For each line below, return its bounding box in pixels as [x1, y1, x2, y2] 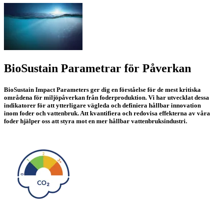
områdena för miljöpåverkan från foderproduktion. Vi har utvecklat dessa [4, 94, 209, 102]
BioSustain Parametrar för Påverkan [4, 61, 191, 75]
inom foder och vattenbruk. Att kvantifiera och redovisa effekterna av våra [4, 110, 210, 117]
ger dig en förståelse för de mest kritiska [90, 86, 201, 94]
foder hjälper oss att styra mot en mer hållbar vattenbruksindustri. [4, 117, 187, 125]
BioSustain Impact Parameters [4, 86, 90, 94]
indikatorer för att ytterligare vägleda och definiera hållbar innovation [4, 102, 201, 110]
